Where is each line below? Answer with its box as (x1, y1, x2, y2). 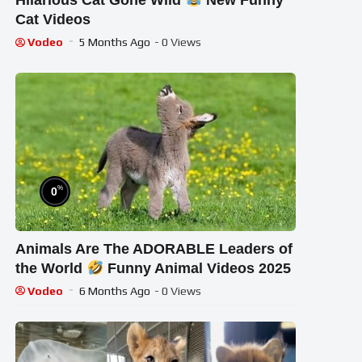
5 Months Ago (79, 36, 151, 49)
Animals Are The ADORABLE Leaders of (15, 240, 293, 257)
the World (15, 259, 87, 276)
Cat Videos (15, 11, 91, 28)
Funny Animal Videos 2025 (103, 259, 292, 276)
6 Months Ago (79, 284, 151, 297)
